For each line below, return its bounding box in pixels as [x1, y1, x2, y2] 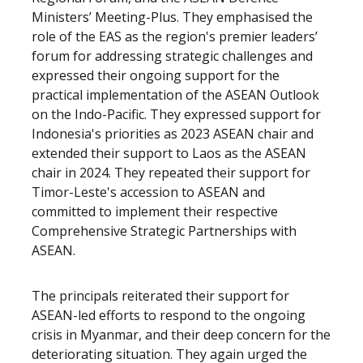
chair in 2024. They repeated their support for [32, 164, 310, 181]
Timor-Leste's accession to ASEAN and [32, 183, 265, 201]
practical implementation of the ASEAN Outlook [32, 86, 319, 104]
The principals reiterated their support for [32, 287, 289, 305]
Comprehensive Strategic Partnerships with [32, 222, 297, 240]
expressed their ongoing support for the [32, 66, 280, 84]
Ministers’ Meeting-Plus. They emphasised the [32, 8, 313, 26]
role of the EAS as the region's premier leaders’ [32, 28, 318, 45]
